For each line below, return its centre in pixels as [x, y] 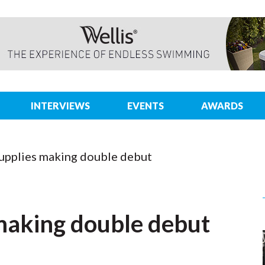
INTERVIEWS [61, 106]
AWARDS [222, 106]
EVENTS [146, 106]
